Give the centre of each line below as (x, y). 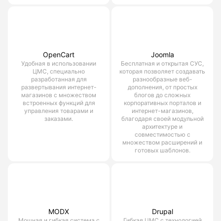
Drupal (162, 211)
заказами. (59, 118)
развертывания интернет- (59, 87)
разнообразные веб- (162, 79)
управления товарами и (59, 110)
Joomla (162, 54)
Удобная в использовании (59, 63)
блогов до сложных (162, 95)
